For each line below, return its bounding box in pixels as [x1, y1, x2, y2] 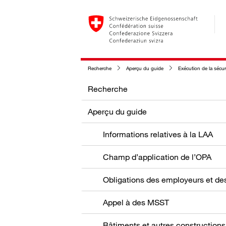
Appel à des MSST [103, 197, 169, 207]
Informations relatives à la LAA [103, 129, 213, 139]
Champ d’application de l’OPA [103, 151, 211, 162]
